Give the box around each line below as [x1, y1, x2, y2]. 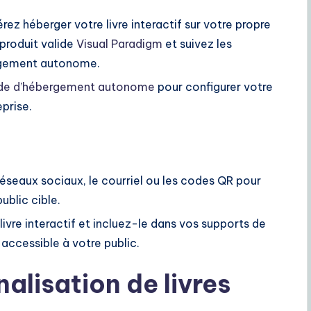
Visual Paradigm [76, 36, 162, 51]
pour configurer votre [155, 79, 273, 94]
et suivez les [162, 36, 232, 51]
